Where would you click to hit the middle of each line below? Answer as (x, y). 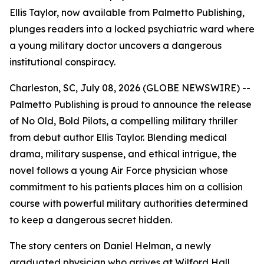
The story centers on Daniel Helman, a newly (110, 246)
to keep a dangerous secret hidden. (91, 220)
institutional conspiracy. (62, 62)
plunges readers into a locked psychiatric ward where (132, 29)
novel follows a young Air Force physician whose (119, 170)
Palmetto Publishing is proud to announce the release (131, 104)
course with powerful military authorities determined (129, 203)
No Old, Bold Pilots (64, 121)
